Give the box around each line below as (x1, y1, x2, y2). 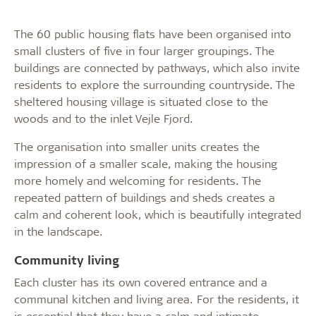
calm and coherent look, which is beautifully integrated (14, 207, 301, 221)
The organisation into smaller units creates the (14, 139, 260, 154)
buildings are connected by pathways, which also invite (14, 60, 300, 75)
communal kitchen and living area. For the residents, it (14, 291, 299, 306)
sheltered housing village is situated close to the (14, 94, 268, 109)
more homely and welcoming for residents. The (14, 173, 261, 188)
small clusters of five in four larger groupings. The (14, 43, 274, 58)
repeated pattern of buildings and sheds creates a (14, 190, 275, 205)
